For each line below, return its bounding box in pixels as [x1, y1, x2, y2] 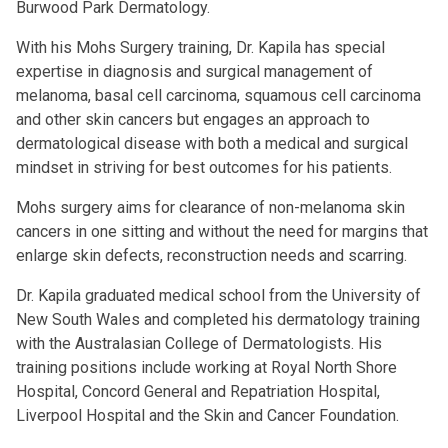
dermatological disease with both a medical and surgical [16, 134, 408, 153]
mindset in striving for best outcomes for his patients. [16, 158, 392, 177]
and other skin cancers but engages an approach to [16, 110, 370, 129]
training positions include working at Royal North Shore [16, 358, 397, 377]
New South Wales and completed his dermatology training [16, 310, 420, 329]
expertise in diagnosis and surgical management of [16, 62, 373, 81]
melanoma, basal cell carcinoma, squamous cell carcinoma [16, 86, 421, 105]
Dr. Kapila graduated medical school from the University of [16, 286, 421, 305]
